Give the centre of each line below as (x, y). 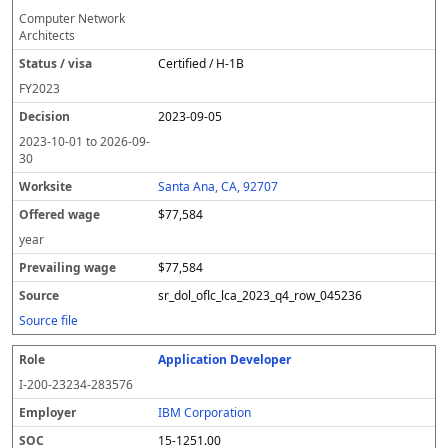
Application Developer (225, 359)
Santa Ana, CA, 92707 (218, 186)
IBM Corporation (205, 412)
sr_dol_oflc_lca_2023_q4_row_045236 (260, 295)
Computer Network (72, 18)
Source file (48, 320)
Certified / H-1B (201, 63)
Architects (47, 35)
